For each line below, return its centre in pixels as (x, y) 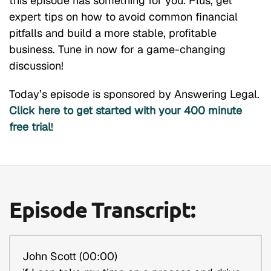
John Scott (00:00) (70, 256)
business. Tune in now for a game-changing (117, 50)
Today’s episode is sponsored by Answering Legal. (134, 94)
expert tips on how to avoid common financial (123, 17)
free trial (30, 127)
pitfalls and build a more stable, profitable (113, 33)
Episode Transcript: (102, 210)
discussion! (36, 66)
